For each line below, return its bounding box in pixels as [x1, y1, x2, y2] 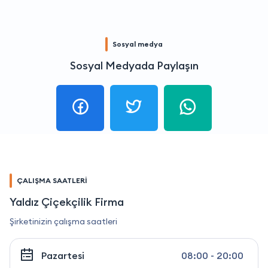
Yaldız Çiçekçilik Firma [10, 195, 124, 209]
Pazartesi [41, 249, 84, 262]
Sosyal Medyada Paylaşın [69, 59, 199, 73]
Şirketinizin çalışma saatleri [10, 216, 117, 227]
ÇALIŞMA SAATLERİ [17, 176, 87, 185]
